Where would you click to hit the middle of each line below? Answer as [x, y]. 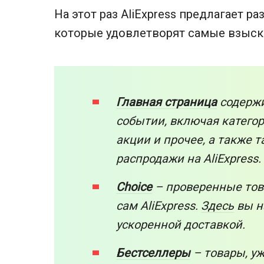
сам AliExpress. [159, 205]
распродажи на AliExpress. [189, 158]
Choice [134, 187]
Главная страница [166, 102]
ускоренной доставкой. [181, 224]
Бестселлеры [153, 253]
